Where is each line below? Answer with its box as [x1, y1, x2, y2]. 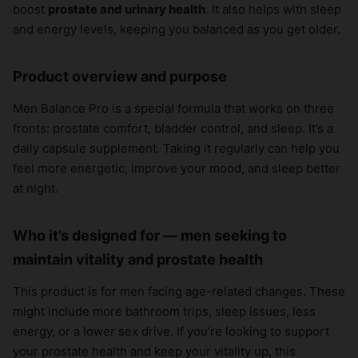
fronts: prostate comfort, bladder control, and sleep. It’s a [13, 121, 333, 137]
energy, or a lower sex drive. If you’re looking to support [13, 324, 329, 340]
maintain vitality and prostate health [13, 251, 263, 268]
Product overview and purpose [13, 68, 227, 86]
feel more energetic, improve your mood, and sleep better [13, 161, 340, 177]
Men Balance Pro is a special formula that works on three [13, 101, 334, 117]
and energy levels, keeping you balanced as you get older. [13, 22, 340, 38]
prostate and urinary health [48, 2, 205, 18]
